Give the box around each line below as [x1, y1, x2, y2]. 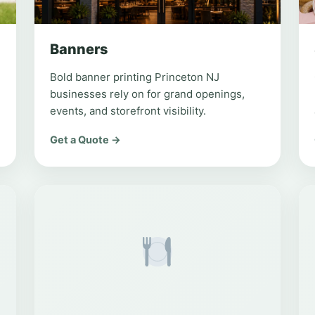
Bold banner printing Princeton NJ [50, 70, 220, 84]
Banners [50, 41, 109, 58]
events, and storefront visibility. [50, 104, 207, 117]
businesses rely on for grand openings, [50, 87, 245, 101]
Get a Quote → [50, 134, 122, 146]
